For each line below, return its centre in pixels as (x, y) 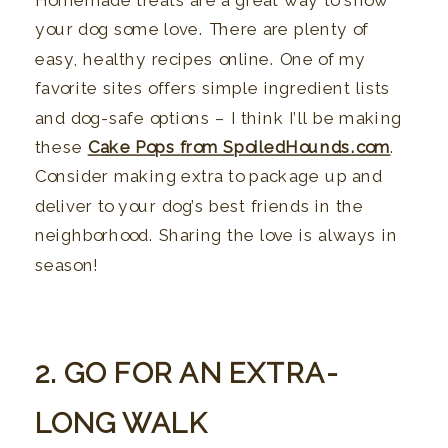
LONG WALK (121, 423)
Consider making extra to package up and (209, 177)
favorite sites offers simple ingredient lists (213, 88)
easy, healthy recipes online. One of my (200, 59)
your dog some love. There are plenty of (202, 30)
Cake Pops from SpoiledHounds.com (239, 147)
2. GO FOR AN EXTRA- (186, 373)
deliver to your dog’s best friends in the (199, 206)
